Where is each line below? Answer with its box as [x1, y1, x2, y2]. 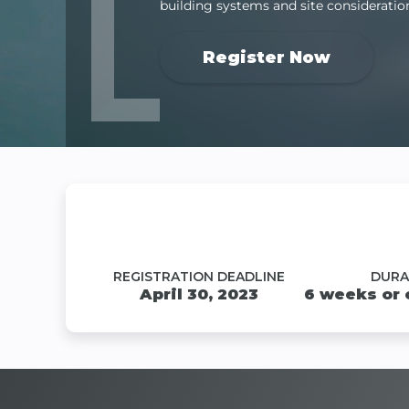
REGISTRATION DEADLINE [113, 267, 286, 285]
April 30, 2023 [140, 284, 259, 303]
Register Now [202, 46, 330, 68]
